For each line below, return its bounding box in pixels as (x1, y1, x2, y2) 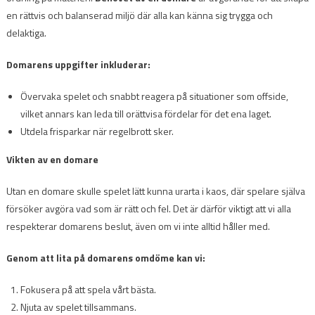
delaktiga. (6, 25, 46, 40)
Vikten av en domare (6, 151, 98, 167)
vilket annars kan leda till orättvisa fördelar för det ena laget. (20, 105, 271, 121)
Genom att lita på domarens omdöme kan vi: (6, 250, 205, 265)
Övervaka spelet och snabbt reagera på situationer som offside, (20, 88, 288, 103)
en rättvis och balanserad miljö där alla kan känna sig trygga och (6, 7, 273, 22)
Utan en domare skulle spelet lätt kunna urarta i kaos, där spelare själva (6, 183, 305, 198)
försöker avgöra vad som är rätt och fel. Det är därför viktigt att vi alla (6, 200, 291, 216)
